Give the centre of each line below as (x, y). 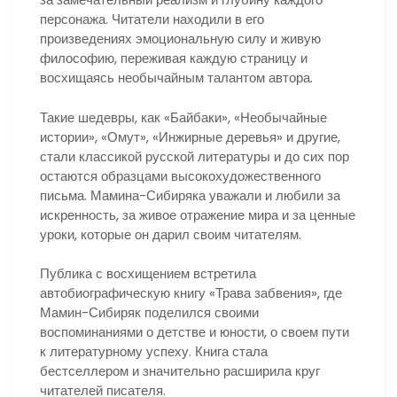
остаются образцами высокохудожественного (180, 175)
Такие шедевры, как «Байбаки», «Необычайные (183, 117)
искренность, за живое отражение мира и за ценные (198, 214)
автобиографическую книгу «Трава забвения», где (191, 293)
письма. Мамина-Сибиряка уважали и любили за (190, 195)
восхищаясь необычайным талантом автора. (176, 78)
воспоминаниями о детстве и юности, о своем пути (195, 332)
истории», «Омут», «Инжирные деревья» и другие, (190, 136)
